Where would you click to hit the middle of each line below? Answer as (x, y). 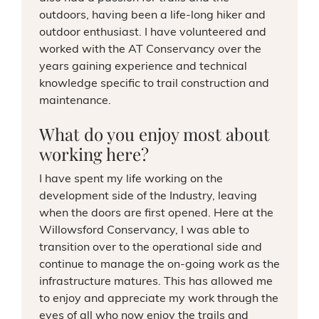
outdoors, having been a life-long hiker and (152, 16)
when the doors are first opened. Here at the (156, 214)
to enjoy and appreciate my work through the (158, 299)
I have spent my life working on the (131, 179)
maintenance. (75, 101)
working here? (94, 154)
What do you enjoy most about (154, 134)
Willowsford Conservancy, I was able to (144, 231)
